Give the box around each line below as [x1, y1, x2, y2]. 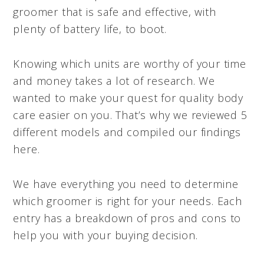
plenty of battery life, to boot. [13, 21, 167, 36]
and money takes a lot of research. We [13, 73, 215, 88]
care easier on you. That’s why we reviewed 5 [13, 107, 247, 122]
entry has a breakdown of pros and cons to [13, 210, 242, 225]
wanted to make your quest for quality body [13, 90, 243, 105]
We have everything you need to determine [13, 176, 239, 191]
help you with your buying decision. [13, 227, 198, 242]
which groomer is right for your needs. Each [13, 193, 242, 208]
